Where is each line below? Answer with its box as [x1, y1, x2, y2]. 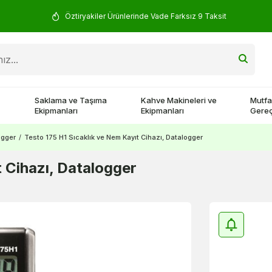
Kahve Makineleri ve [141, 95, 217, 105]
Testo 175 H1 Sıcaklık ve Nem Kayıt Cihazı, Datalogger [24, 133, 203, 141]
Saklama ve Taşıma [35, 95, 107, 105]
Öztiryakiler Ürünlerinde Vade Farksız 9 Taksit [64, 11, 226, 21]
